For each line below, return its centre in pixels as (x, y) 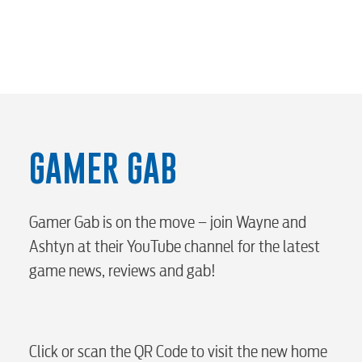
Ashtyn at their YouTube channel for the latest (174, 246)
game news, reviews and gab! (122, 271)
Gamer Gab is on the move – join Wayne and (167, 222)
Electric (107, 338)
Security (112, 128)
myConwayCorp (149, 187)
